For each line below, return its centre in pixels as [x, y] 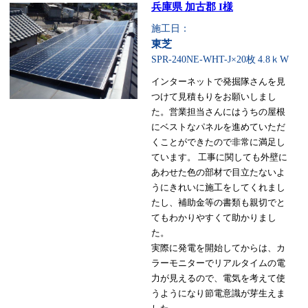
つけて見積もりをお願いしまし [213, 97]
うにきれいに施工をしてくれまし [218, 188]
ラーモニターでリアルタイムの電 [218, 263]
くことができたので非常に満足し [218, 142]
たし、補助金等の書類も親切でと [218, 203]
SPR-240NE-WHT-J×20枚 [203, 60]
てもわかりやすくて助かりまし [213, 218]
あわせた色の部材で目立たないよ [218, 173]
